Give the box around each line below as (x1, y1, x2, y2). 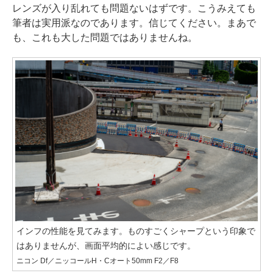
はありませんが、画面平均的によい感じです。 (16, 241, 196, 251)
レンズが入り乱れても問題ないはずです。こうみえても (12, 2, 256, 13)
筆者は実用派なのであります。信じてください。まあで (12, 17, 256, 28)
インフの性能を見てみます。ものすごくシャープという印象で (16, 226, 255, 236)
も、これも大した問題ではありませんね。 (12, 32, 197, 43)
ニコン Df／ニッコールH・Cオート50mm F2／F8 (16, 257, 179, 266)
